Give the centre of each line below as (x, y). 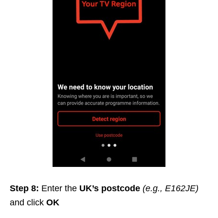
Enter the (60, 189)
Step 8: (26, 189)
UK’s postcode (111, 189)
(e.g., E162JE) (171, 189)
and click (28, 203)
